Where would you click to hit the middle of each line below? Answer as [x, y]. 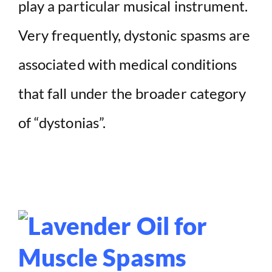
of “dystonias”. [62, 123]
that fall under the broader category [132, 93]
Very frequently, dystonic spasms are [134, 35]
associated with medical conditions [128, 64]
